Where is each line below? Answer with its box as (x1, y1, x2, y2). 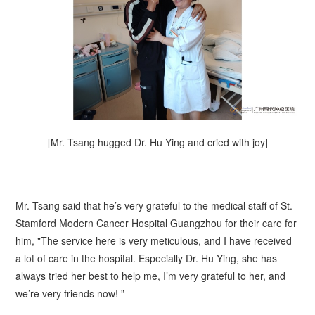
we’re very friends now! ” (15, 286, 125, 301)
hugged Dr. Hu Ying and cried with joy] (94, 135, 268, 150)
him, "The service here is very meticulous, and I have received (15, 233, 292, 248)
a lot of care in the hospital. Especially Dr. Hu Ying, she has (15, 251, 278, 266)
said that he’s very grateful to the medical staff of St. (60, 198, 293, 213)
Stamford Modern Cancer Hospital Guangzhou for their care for (15, 216, 297, 231)
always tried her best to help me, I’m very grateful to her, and (15, 269, 286, 283)
